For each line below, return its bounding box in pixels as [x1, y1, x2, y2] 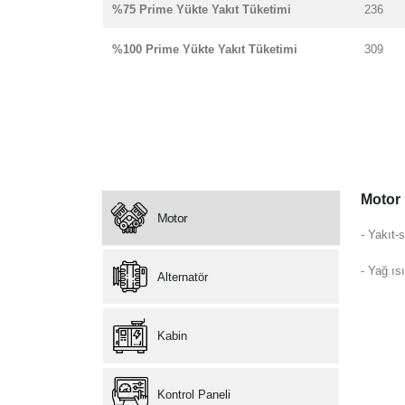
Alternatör [157, 269, 209, 284]
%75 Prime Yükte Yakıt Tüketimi [112, 3, 291, 16]
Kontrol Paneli [157, 388, 231, 402]
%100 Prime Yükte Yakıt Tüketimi [112, 42, 297, 56]
